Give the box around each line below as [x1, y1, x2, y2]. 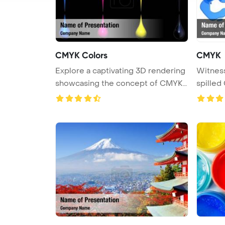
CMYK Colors [55, 49, 107, 61]
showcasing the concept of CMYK [55, 78, 183, 88]
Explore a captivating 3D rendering [55, 65, 185, 76]
